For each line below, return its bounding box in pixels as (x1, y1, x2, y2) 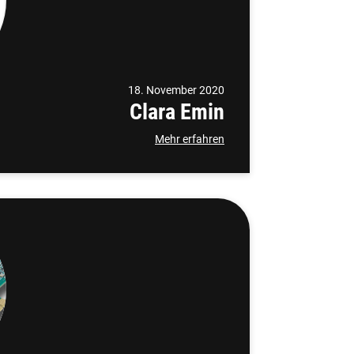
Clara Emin (130, 99, 224, 125)
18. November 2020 (128, 84, 224, 96)
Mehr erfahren (155, 133, 224, 145)
